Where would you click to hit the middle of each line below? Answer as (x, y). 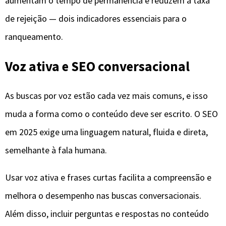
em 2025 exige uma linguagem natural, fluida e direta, (106, 132)
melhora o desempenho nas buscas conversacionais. (103, 195)
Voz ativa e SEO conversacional (97, 66)
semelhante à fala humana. (56, 150)
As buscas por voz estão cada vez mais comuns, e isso (106, 95)
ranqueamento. (34, 36)
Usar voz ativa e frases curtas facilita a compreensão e (108, 177)
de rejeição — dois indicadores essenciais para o (96, 18)
